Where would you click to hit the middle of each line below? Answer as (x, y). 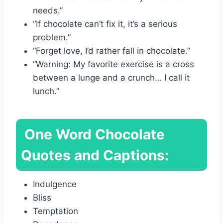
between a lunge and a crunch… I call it (111, 77)
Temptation (56, 211)
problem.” (52, 37)
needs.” (48, 10)
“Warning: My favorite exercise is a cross (113, 64)
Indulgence (55, 184)
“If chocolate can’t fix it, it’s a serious (105, 24)
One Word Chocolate (93, 134)
